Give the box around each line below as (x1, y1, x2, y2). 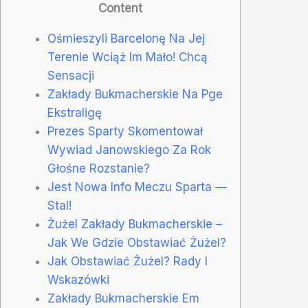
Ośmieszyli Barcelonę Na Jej (47, 31, 205, 45)
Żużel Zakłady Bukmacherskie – (47, 217, 222, 231)
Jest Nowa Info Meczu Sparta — (47, 179, 227, 194)
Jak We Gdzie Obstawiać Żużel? (47, 235, 226, 250)
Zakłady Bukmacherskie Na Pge (47, 87, 223, 101)
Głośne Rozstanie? (47, 161, 150, 175)
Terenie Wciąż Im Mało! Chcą (47, 49, 208, 64)
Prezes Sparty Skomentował (47, 124, 203, 138)
